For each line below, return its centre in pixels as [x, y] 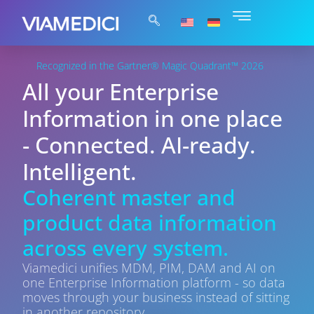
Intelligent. [80, 171]
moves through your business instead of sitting [156, 297]
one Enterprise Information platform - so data [154, 282]
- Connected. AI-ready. [139, 145]
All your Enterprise [121, 91]
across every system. [126, 248]
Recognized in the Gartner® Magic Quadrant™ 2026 [150, 66]
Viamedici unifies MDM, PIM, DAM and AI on [149, 268]
